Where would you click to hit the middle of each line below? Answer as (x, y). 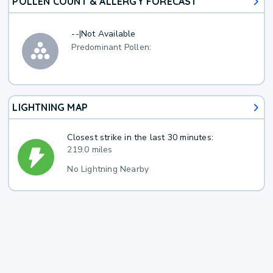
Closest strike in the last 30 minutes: (140, 137)
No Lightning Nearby (108, 169)
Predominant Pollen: (112, 48)
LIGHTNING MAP (50, 108)
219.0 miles (90, 149)
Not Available (108, 34)
